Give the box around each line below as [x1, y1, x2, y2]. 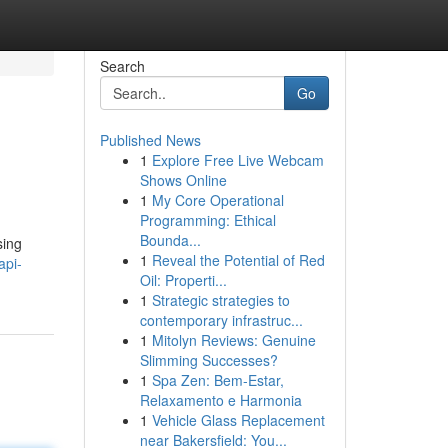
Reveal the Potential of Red [151, 250, 325, 270]
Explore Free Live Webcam [151, 150, 324, 170]
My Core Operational [151, 190, 284, 210]
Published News [99, 130, 201, 150]
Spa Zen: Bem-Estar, [151, 370, 284, 390]
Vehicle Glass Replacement [151, 410, 325, 430]
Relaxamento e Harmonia [139, 390, 302, 410]
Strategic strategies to [151, 290, 290, 310]
